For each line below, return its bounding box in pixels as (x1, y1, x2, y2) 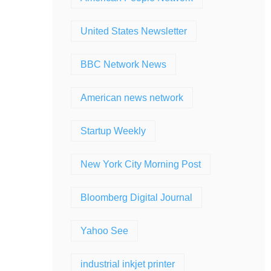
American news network (80, 93, 183, 103)
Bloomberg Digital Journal (80, 192, 192, 203)
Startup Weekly (80, 126, 146, 136)
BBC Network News (80, 59, 166, 70)
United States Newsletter (80, 26, 187, 36)
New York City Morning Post (80, 159, 201, 169)
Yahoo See (80, 226, 128, 236)
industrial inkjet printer (80, 259, 175, 269)
